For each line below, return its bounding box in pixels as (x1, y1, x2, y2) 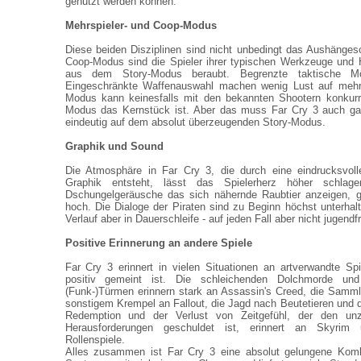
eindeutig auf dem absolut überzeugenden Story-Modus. (64, 116, 326, 128)
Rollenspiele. (64, 334, 125, 346)
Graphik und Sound (64, 140, 164, 152)
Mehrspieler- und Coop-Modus (64, 19, 217, 31)
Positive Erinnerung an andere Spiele (64, 237, 252, 249)
